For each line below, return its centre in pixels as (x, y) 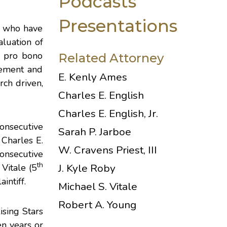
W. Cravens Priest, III (107, 150)
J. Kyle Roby (87, 168)
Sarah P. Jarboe (94, 132)
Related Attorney (111, 58)
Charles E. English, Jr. (108, 113)
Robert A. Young (97, 205)
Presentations (118, 26)
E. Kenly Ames (92, 77)
